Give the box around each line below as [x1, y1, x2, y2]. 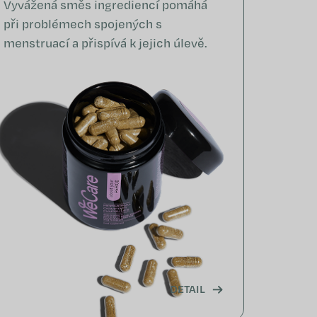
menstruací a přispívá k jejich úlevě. [4, 35, 208, 52]
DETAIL [169, 281, 205, 296]
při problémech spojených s [4, 16, 163, 33]
